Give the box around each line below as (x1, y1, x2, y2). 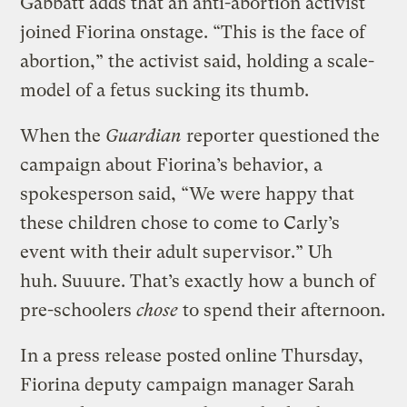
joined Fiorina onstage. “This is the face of (20, 22, 366, 44)
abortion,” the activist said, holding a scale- (20, 51, 375, 73)
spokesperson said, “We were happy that (20, 184, 355, 205)
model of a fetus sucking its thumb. (20, 80, 310, 102)
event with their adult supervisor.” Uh (20, 242, 333, 263)
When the (20, 125, 106, 147)
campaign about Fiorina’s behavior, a (20, 154, 323, 176)
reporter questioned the (182, 125, 381, 147)
